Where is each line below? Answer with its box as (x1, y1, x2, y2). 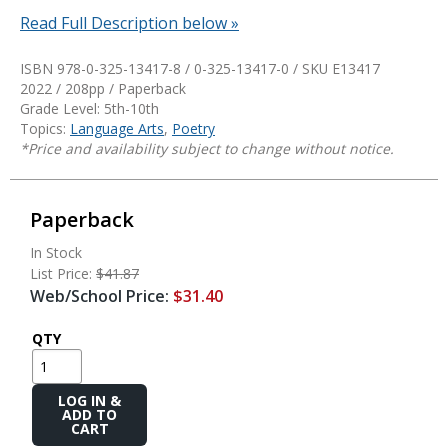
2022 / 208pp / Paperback (20, 78, 186, 98)
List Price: (30, 263, 96, 283)
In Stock (30, 242, 82, 262)
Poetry (172, 118, 215, 138)
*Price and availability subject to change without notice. (20, 138, 394, 158)
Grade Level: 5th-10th (20, 98, 159, 118)
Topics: (20, 118, 70, 138)
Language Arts (70, 118, 164, 138)
